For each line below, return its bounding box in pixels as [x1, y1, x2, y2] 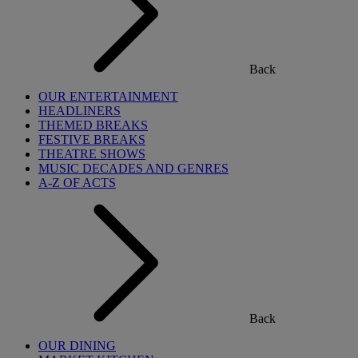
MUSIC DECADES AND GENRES [38, 161, 229, 175]
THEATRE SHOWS [38, 147, 145, 161]
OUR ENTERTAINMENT [38, 89, 178, 103]
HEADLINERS [38, 104, 121, 117]
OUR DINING [38, 339, 116, 352]
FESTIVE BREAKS [38, 133, 145, 146]
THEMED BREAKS [38, 118, 148, 132]
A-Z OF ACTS [38, 176, 116, 189]
